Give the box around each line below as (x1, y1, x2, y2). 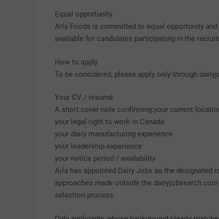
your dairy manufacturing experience (55, 130, 173, 138)
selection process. (55, 191, 115, 199)
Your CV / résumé (55, 93, 113, 102)
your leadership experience (55, 142, 142, 151)
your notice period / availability (55, 154, 155, 163)
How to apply (55, 57, 98, 66)
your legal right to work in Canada (55, 117, 164, 126)
